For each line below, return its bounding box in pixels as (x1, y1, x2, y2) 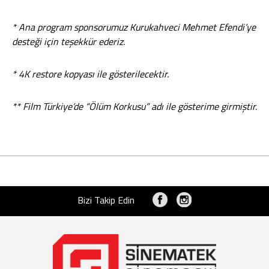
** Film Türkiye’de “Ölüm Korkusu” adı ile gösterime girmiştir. (12, 99, 257, 113)
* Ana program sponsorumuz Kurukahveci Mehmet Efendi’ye (12, 20, 256, 34)
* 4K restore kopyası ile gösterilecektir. (12, 67, 169, 81)
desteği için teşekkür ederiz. (12, 34, 125, 49)
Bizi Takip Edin (77, 193, 134, 207)
